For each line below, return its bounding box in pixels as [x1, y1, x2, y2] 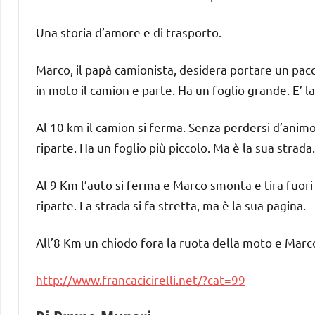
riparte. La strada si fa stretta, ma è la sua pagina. [36, 197, 306, 212]
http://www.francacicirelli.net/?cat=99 [36, 271, 245, 287]
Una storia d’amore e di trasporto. [36, 24, 221, 39]
